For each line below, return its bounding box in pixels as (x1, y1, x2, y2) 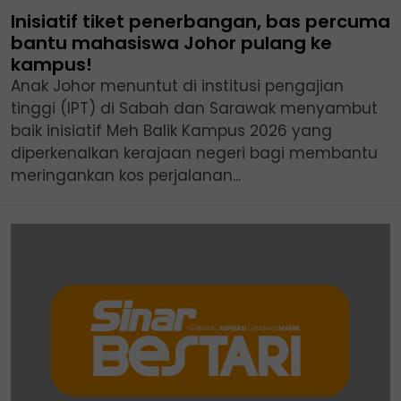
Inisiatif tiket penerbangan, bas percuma (11, 9, 390, 34)
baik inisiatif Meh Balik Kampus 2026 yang (11, 120, 332, 141)
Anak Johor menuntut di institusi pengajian (11, 75, 344, 97)
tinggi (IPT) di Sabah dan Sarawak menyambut (11, 98, 378, 119)
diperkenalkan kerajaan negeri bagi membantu (11, 142, 378, 164)
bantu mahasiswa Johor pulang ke (11, 30, 332, 55)
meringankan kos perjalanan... (11, 165, 241, 186)
